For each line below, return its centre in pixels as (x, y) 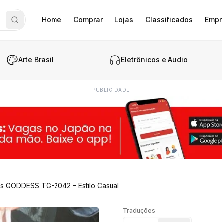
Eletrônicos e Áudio (155, 60)
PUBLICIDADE (111, 90)
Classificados (169, 20)
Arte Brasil (36, 60)
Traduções (139, 210)
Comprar (88, 20)
